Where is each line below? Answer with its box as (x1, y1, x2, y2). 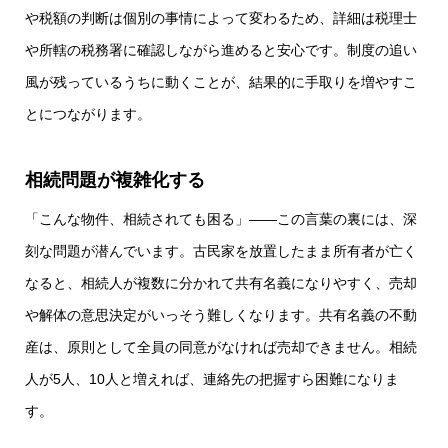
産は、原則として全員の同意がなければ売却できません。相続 (25, 339, 417, 356)
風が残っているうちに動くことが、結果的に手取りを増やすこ (25, 74, 417, 91)
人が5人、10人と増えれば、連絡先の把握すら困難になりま (25, 371, 399, 388)
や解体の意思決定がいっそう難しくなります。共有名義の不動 (25, 307, 417, 324)
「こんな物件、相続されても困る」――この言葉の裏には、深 (25, 211, 417, 228)
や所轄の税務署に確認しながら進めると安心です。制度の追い (25, 42, 417, 59)
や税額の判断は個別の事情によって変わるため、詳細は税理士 (25, 10, 417, 27)
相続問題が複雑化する (25, 170, 205, 191)
